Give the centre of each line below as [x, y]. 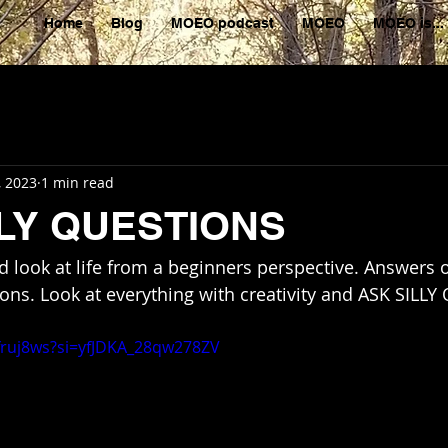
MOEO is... [408, 23]
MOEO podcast [222, 23]
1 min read [77, 182]
